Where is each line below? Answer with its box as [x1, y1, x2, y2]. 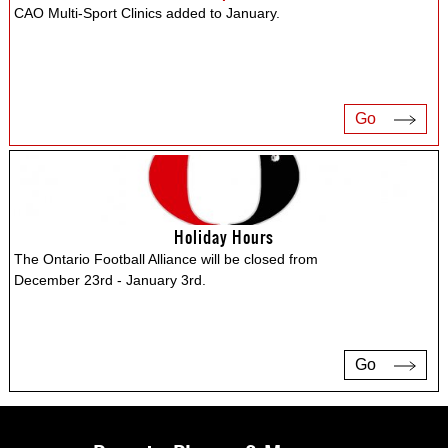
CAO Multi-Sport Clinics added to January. [14, 4, 281, 21]
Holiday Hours [174, 224, 274, 249]
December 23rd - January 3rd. [14, 271, 207, 288]
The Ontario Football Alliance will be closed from [14, 250, 319, 267]
